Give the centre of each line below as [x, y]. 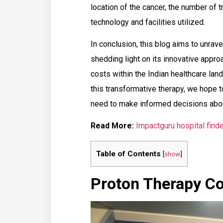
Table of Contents [128, 154]
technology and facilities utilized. [149, 22]
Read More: [112, 126]
